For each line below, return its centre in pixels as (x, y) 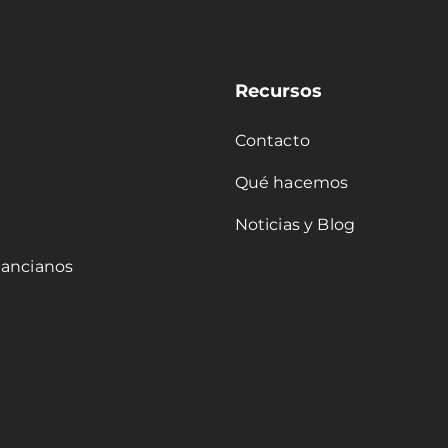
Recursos (278, 91)
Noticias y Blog (295, 225)
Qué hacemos (291, 183)
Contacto (272, 141)
